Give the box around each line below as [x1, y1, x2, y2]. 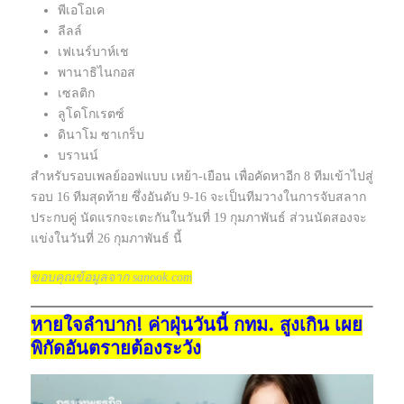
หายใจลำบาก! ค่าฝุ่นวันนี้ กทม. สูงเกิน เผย [31, 315, 363, 336]
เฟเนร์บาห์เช [58, 45, 129, 60]
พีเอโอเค [58, 4, 105, 18]
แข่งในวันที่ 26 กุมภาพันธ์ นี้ [31, 232, 182, 246]
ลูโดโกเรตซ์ [58, 107, 124, 122]
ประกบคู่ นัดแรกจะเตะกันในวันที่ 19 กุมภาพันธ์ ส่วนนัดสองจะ [31, 211, 367, 225]
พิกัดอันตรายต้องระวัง [31, 338, 201, 360]
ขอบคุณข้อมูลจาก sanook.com [31, 271, 192, 285]
